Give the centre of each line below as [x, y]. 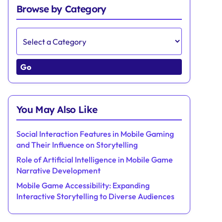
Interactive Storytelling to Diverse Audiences [95, 196]
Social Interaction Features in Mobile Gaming [95, 134]
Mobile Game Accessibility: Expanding [83, 185]
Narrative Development [58, 170]
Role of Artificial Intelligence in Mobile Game [95, 160]
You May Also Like [57, 110]
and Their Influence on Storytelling [77, 145]
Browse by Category [61, 9]
